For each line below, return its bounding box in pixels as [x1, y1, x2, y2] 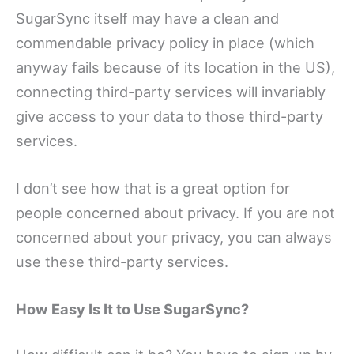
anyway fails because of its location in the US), [16, 58, 335, 76]
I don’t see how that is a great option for [16, 179, 290, 197]
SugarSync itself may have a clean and [16, 9, 279, 27]
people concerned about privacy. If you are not [16, 203, 335, 221]
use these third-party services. [16, 252, 228, 270]
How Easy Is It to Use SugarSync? [16, 300, 249, 318]
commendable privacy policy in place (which [16, 33, 314, 51]
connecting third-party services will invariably [16, 82, 326, 100]
